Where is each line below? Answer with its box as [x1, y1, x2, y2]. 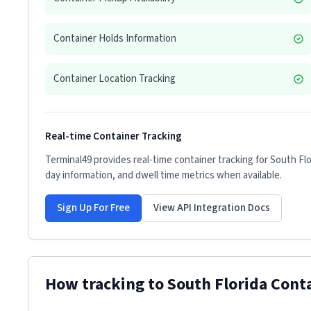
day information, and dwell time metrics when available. [45, 168, 282, 183]
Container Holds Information [53, 31, 176, 46]
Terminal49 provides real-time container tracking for [45, 153, 270, 167]
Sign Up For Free [57, 201, 130, 215]
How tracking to [45, 272, 167, 296]
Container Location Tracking [53, 72, 176, 86]
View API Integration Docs [153, 201, 270, 215]
